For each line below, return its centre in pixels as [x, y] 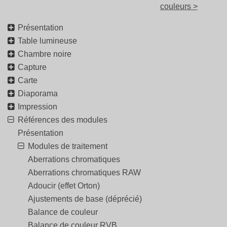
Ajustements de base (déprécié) [85, 199]
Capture [32, 67]
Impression [37, 107]
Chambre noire [45, 54]
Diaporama [38, 94]
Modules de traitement [68, 146]
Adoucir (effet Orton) [64, 186]
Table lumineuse [47, 41]
